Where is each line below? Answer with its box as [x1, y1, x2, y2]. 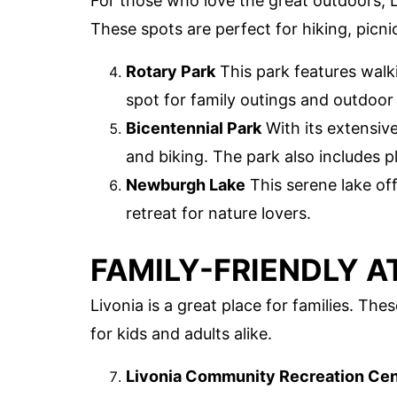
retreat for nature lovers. [126, 203, 311, 222]
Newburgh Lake [126, 175, 245, 194]
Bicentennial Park [126, 118, 261, 137]
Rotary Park [126, 61, 215, 81]
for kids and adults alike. [90, 324, 272, 344]
